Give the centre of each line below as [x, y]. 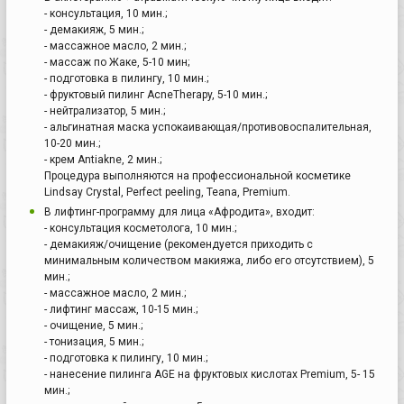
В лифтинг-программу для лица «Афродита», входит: [179, 211]
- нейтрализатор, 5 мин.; [105, 110]
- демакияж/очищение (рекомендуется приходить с [179, 244]
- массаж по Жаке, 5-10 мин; [117, 62]
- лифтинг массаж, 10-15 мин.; [121, 309]
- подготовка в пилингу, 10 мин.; [126, 78]
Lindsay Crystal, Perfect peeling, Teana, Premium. [167, 192]
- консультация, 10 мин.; [106, 13]
